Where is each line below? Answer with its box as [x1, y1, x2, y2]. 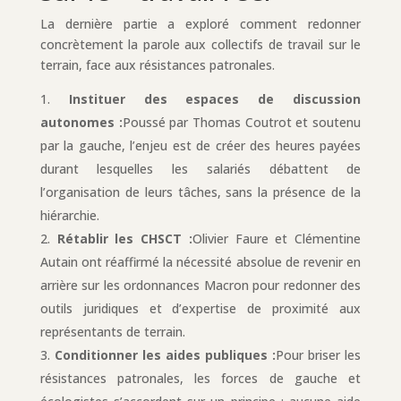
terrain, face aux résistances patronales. [39, 55, 275, 73]
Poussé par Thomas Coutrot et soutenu [122, 113, 362, 131]
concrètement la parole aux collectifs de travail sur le [39, 35, 362, 53]
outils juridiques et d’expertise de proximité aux [39, 299, 362, 317]
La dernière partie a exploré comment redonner [39, 14, 362, 32]
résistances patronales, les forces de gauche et [39, 369, 362, 387]
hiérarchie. [39, 206, 99, 224]
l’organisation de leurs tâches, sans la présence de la [39, 183, 362, 200]
